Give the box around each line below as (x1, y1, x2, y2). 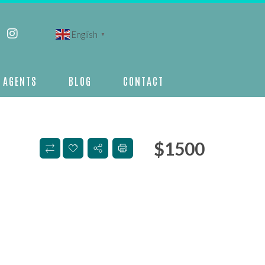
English (71, 28, 98, 40)
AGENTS (2, 73, 37, 88)
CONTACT (123, 73, 164, 88)
